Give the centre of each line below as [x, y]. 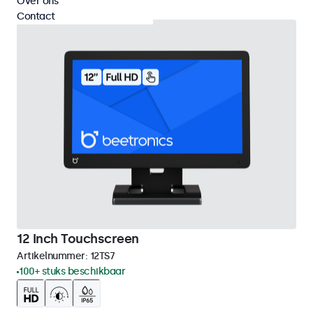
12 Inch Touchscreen [78, 239]
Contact [36, 16]
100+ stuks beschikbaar [72, 271]
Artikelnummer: [53, 256]
